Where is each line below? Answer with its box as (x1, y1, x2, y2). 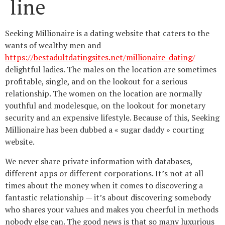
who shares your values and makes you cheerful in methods (5, 203, 218, 215)
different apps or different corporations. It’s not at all (5, 167, 203, 179)
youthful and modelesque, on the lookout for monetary (5, 100, 205, 111)
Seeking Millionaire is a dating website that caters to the (5, 28, 209, 39)
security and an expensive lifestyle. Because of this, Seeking (5, 112, 219, 124)
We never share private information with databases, (5, 155, 192, 167)
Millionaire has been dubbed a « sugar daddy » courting (5, 124, 204, 136)
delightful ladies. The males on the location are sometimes (5, 64, 216, 75)
